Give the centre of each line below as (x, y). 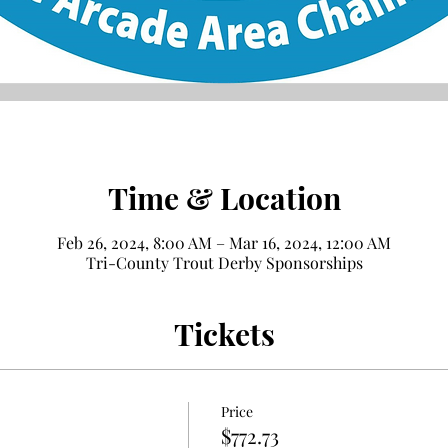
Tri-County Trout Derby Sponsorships (224, 262)
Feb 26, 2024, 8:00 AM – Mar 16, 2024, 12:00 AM (224, 242)
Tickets (224, 333)
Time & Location (224, 197)
